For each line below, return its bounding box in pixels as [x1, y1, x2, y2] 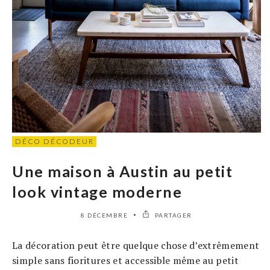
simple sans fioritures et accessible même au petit [12, 254, 239, 268]
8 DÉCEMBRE [81, 212, 128, 219]
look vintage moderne [12, 183, 182, 201]
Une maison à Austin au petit [12, 162, 233, 181]
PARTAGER [152, 212, 192, 219]
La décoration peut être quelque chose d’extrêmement [12, 239, 260, 253]
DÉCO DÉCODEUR [15, 137, 94, 146]
